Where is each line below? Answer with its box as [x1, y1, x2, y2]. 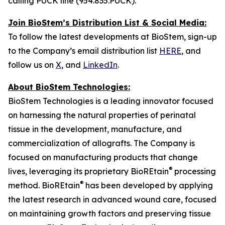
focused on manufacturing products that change [8, 152, 198, 162]
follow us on [8, 60, 56, 70]
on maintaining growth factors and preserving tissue [8, 208, 211, 218]
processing [174, 166, 216, 176]
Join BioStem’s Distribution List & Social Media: [8, 18, 206, 28]
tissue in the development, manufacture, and [8, 124, 182, 134]
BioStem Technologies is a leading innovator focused [8, 96, 213, 106]
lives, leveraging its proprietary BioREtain [8, 166, 169, 176]
